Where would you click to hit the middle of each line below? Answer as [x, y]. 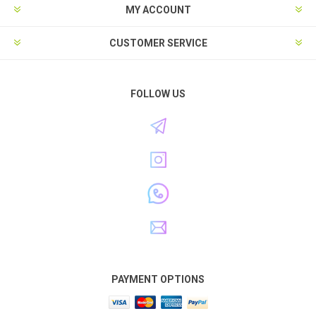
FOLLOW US [158, 94]
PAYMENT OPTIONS [158, 280]
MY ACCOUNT [158, 10]
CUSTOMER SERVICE [158, 43]
